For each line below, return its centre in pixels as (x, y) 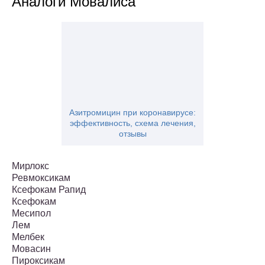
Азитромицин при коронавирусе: (132, 113)
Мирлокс (30, 166)
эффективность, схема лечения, (132, 123)
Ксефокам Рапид (49, 190)
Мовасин (31, 249)
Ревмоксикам (41, 178)
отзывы (132, 134)
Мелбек (28, 237)
